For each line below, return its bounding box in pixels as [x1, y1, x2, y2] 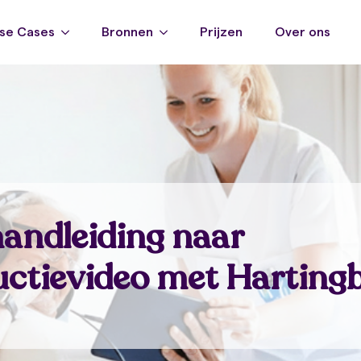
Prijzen [200, 26, 243, 39]
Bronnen [102, 26, 153, 39]
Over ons [275, 26, 330, 39]
